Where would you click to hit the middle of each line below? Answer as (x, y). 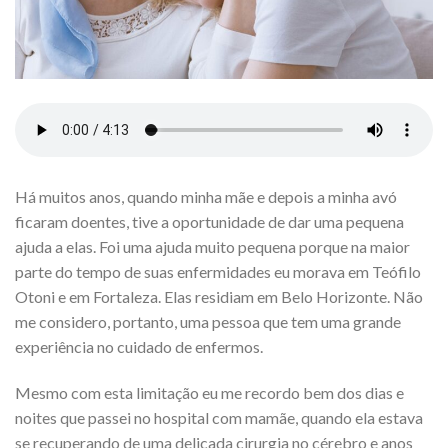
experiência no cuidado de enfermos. (139, 347)
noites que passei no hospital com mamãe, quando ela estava (219, 418)
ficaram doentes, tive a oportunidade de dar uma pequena (209, 222)
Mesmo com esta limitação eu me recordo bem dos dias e (209, 393)
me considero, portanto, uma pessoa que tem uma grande (208, 322)
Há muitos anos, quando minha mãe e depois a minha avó (206, 197)
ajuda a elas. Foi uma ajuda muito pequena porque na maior (212, 247)
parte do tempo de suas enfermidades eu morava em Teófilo (218, 272)
